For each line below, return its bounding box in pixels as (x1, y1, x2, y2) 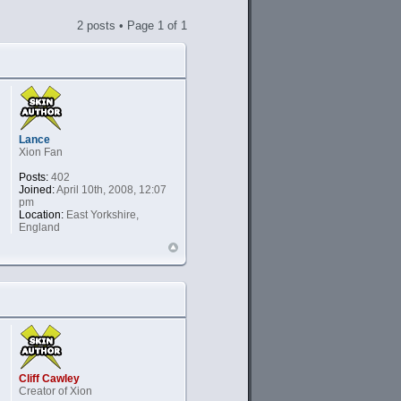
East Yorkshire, (63, 208, 139, 221)
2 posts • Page (77, 18, 158, 32)
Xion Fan (18, 145, 63, 158)
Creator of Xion (18, 384, 92, 397)
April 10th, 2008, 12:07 (54, 183, 166, 196)
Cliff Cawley (18, 371, 80, 385)
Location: (18, 208, 64, 221)
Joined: (18, 183, 55, 196)
